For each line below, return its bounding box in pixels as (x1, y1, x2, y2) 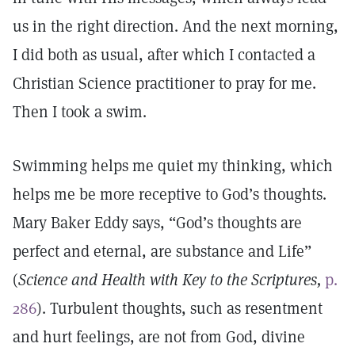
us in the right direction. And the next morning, (13, 16, 338, 36)
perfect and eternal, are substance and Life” (13, 241, 311, 261)
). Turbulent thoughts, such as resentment (36, 298, 323, 319)
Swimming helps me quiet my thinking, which (13, 155, 333, 176)
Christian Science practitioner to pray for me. (13, 73, 316, 94)
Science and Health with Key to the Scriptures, (18, 269, 321, 290)
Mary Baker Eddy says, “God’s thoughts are (13, 212, 302, 233)
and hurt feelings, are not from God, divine (13, 326, 305, 347)
